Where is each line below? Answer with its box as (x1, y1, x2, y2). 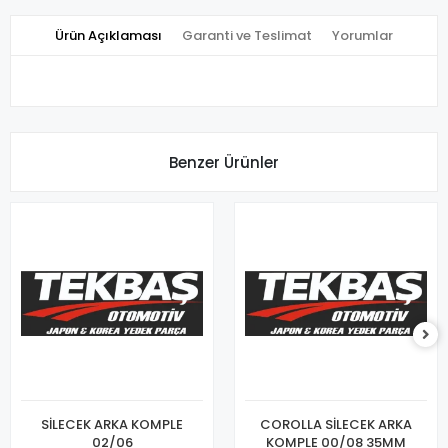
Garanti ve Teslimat (182, 26, 312, 46)
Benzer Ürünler (169, 151, 279, 173)
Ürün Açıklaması (55, 26, 162, 46)
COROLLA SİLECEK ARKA (260, 415, 412, 435)
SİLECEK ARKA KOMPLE (41, 415, 183, 435)
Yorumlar (332, 26, 393, 46)
